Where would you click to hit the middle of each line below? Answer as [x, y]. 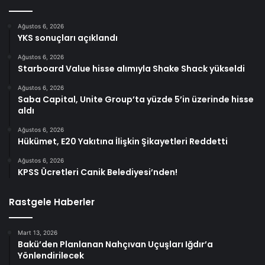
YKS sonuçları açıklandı [68, 38]
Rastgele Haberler [52, 202]
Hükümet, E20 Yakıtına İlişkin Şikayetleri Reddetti [123, 141]
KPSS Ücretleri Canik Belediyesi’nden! [98, 172]
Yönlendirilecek [51, 255]
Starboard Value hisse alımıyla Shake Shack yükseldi [131, 68]
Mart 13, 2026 [38, 232]
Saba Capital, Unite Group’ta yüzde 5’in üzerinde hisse [136, 99]
